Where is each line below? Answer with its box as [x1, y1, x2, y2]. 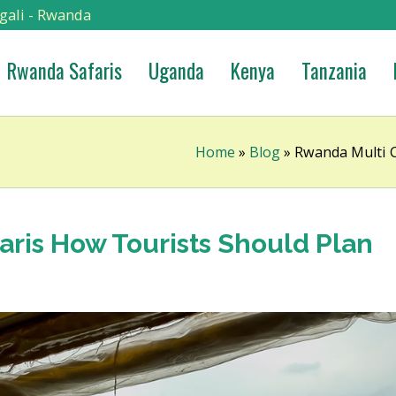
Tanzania [301, 56, 367, 86]
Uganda [148, 56, 204, 86]
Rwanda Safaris [7, 56, 122, 86]
